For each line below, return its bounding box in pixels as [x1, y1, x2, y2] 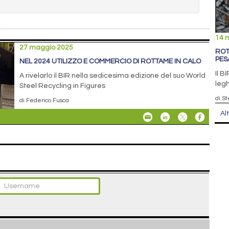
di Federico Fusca [19, 97, 70, 103]
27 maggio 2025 [19, 43, 74, 51]
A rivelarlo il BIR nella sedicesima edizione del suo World [19, 72, 206, 79]
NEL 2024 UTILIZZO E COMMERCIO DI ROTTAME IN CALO [19, 57, 201, 65]
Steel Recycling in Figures [19, 82, 106, 89]
